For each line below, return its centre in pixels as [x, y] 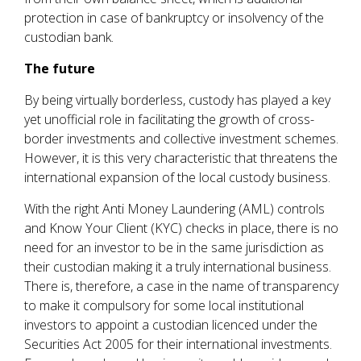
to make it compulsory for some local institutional [164, 305]
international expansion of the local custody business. [177, 177]
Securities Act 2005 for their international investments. [178, 344]
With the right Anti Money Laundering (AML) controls [174, 208]
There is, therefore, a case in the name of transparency [181, 286]
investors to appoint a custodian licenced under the [171, 324]
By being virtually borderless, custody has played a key [177, 100]
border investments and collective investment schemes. [181, 138]
